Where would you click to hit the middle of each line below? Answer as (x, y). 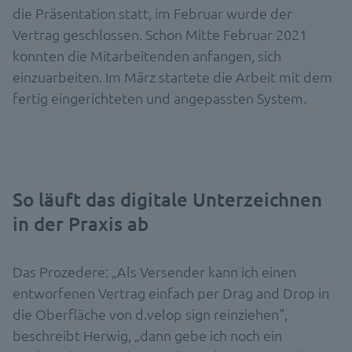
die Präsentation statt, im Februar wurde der (152, 13)
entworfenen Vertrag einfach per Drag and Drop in (171, 292)
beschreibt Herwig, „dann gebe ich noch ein (147, 335)
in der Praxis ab (81, 223)
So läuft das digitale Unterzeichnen (167, 199)
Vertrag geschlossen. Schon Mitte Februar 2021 (160, 34)
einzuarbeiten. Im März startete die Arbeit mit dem (172, 76)
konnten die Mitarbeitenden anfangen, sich (147, 55)
